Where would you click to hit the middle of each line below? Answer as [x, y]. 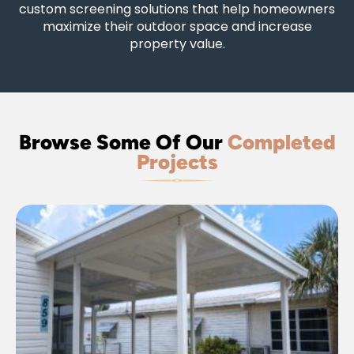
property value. [177, 44]
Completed [281, 142]
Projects [177, 162]
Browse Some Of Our [123, 142]
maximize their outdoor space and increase [177, 26]
